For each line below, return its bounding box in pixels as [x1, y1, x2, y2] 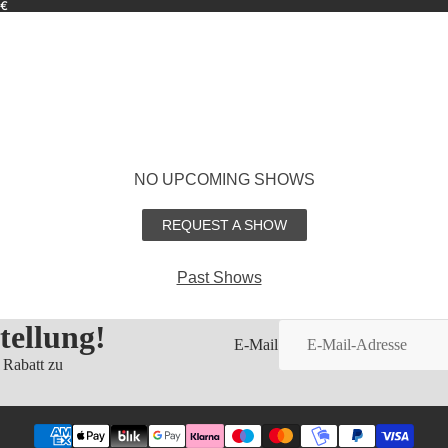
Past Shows [176, 269, 262, 286]
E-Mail [234, 336, 278, 353]
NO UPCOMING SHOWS [133, 171, 315, 188]
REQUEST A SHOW [161, 217, 287, 233]
